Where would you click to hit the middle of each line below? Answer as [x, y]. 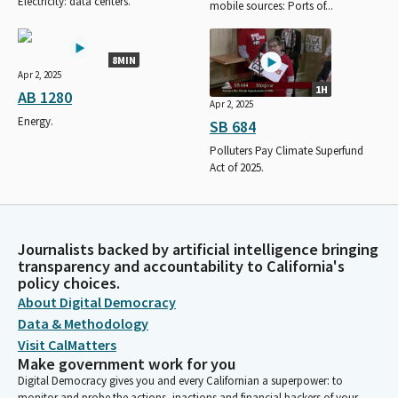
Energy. [36, 121]
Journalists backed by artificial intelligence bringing [198, 249]
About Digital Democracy [97, 302]
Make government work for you [127, 364]
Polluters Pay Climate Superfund [287, 150]
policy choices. [69, 283]
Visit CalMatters [67, 345]
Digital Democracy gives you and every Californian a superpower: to [180, 381]
